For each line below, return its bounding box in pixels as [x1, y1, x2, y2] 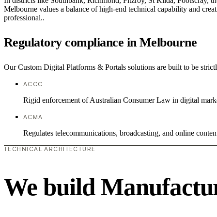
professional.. [4, 13, 45, 22]
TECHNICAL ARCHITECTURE [4, 145, 96, 153]
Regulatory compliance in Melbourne [4, 35, 197, 49]
